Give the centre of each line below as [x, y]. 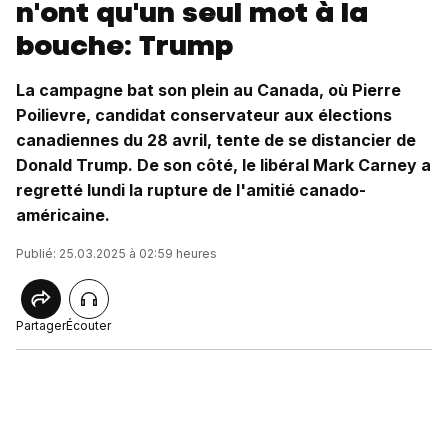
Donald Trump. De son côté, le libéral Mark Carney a [223, 165]
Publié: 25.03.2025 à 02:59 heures [116, 253]
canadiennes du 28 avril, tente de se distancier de [216, 140]
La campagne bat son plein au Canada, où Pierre [208, 90]
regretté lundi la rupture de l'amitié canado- [191, 190]
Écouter [88, 325]
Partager [41, 325]
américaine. [63, 215]
